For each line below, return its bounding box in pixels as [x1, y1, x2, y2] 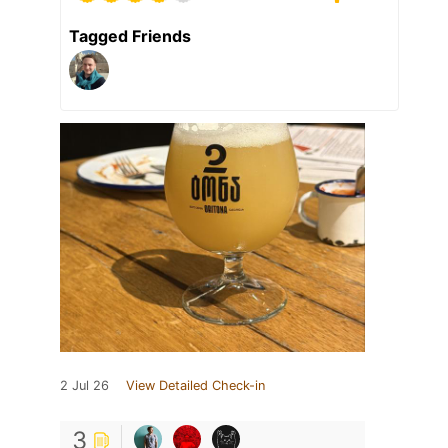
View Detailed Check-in [126, 378, 265, 394]
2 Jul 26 [60, 378, 109, 394]
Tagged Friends [69, 26, 191, 47]
